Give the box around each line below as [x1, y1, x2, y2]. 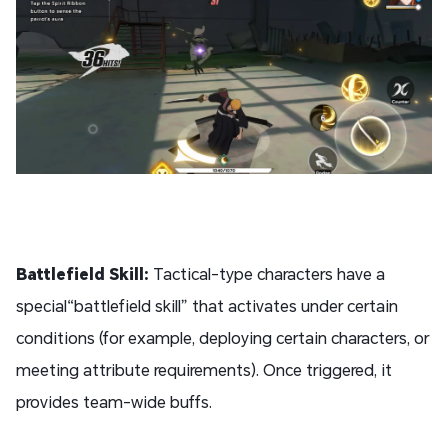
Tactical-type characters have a [153, 263, 385, 285]
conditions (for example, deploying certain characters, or [16, 327, 429, 349]
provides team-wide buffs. [16, 391, 212, 413]
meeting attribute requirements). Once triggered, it [16, 359, 392, 381]
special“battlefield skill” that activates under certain [16, 295, 398, 317]
